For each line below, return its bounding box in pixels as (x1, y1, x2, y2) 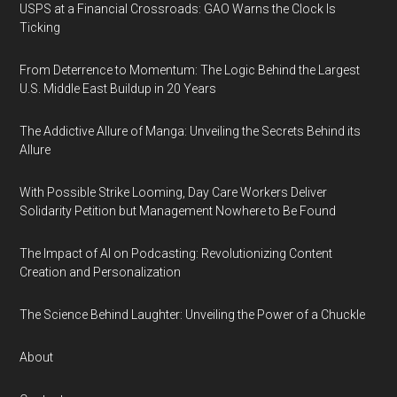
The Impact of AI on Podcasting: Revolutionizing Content (19, 246, 333, 261)
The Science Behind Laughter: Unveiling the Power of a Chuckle (19, 307, 366, 322)
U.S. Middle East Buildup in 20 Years (19, 82, 217, 96)
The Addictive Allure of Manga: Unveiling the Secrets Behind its (19, 124, 362, 138)
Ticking (19, 20, 61, 35)
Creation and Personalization (19, 265, 182, 279)
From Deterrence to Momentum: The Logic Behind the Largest (19, 63, 361, 77)
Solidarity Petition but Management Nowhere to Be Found (19, 204, 337, 218)
